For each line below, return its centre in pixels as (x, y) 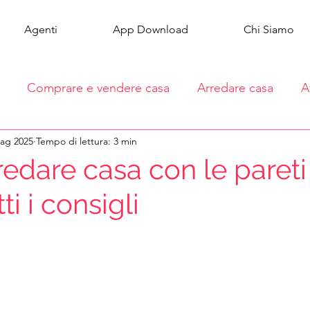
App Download (151, 29)
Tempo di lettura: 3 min (86, 141)
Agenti (41, 29)
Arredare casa (235, 88)
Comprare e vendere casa (98, 88)
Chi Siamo (269, 29)
